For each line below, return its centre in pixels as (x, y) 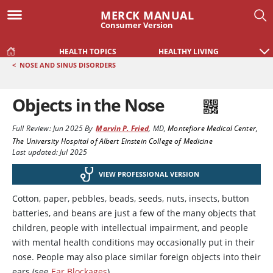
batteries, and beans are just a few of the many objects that (134, 213)
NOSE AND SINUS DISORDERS (68, 65)
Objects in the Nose (89, 105)
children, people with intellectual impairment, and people (130, 228)
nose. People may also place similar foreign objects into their (136, 257)
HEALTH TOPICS (88, 51)
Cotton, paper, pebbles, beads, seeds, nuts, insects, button (131, 198)
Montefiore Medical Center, (213, 128)
